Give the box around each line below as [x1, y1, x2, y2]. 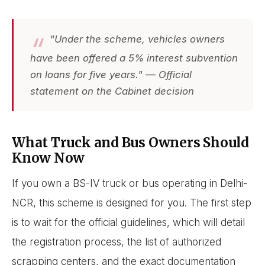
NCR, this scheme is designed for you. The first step [12, 197, 251, 209]
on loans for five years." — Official [30, 68, 192, 80]
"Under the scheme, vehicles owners [46, 33, 225, 45]
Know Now [12, 149, 85, 166]
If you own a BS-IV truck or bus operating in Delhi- [12, 177, 247, 190]
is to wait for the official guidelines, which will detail [12, 216, 245, 229]
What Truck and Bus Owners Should [12, 134, 249, 151]
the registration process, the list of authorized [12, 236, 221, 248]
